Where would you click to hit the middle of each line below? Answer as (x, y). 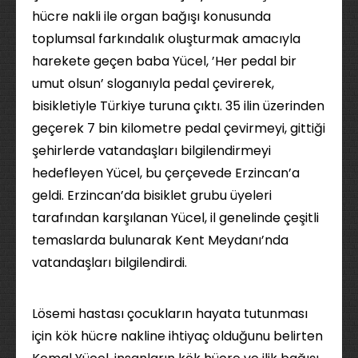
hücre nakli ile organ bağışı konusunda (151, 16)
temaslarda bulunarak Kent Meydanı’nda (160, 240)
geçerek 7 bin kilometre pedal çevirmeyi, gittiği (179, 128)
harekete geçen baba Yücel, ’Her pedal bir (164, 61)
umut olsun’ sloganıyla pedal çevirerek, (153, 84)
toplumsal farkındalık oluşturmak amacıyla (166, 39)
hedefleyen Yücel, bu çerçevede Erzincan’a (166, 173)
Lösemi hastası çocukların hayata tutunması (170, 314)
